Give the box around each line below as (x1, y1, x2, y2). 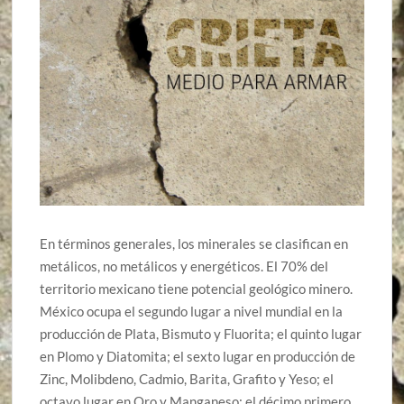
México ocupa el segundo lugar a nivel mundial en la (40, 302, 344, 319)
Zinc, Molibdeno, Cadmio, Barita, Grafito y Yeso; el (40, 370, 335, 387)
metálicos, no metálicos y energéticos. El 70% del (40, 257, 329, 274)
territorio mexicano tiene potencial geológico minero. (40, 280, 353, 297)
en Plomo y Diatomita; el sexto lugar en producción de (40, 347, 356, 364)
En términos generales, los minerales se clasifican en (40, 234, 349, 252)
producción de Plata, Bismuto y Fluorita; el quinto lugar (40, 325, 363, 342)
